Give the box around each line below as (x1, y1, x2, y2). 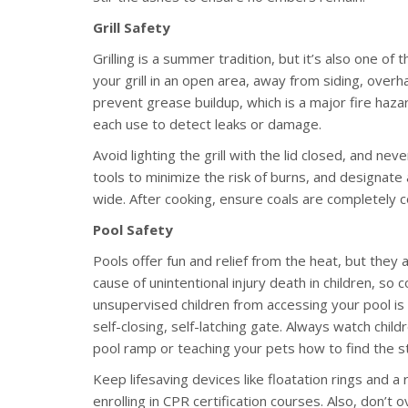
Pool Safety (93, 219, 173, 239)
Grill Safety (93, 17, 170, 36)
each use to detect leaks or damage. (93, 114, 321, 133)
